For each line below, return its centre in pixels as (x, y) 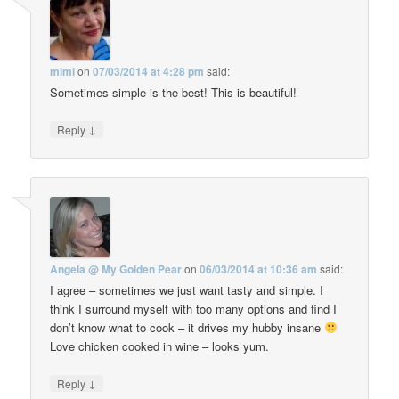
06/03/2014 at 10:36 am (259, 269)
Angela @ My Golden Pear (116, 269)
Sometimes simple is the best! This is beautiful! (174, 92)
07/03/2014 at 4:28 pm (149, 71)
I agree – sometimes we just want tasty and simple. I (187, 290)
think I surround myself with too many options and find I (194, 309)
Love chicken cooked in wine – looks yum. (160, 346)
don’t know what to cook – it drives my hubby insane (187, 328)
